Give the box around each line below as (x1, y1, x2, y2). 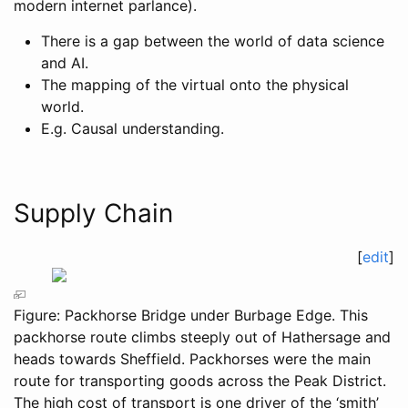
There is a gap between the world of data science (41, 32, 384, 51)
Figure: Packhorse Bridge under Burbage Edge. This (14, 306, 368, 325)
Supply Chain (14, 198, 173, 229)
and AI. (41, 54, 88, 73)
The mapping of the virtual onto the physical (41, 76, 349, 95)
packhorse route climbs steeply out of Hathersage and (14, 328, 391, 347)
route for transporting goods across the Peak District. (14, 372, 386, 391)
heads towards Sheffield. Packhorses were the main (14, 350, 371, 369)
